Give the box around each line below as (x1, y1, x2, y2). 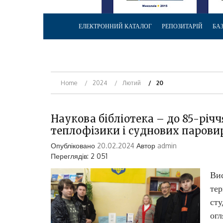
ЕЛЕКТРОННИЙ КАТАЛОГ (79, 22, 152, 30)
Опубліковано (51, 141, 97, 150)
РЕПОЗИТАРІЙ (162, 22, 203, 30)
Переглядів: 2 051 (51, 151, 108, 160)
